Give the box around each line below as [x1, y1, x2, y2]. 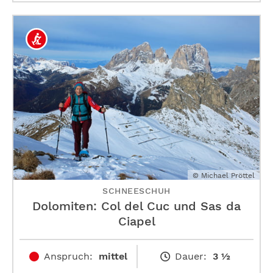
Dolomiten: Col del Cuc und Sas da [32, 199, 241, 214]
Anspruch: [43, 250, 93, 263]
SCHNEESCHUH [102, 186, 171, 196]
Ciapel [118, 214, 155, 229]
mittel [98, 250, 127, 263]
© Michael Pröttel [193, 171, 255, 180]
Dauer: [175, 250, 207, 263]
